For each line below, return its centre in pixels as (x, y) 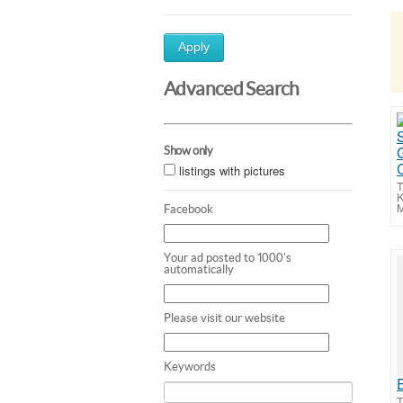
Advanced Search (232, 89)
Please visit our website (224, 318)
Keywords (190, 366)
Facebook (188, 209)
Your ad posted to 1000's (228, 257)
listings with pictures (232, 170)
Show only (188, 150)
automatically (199, 269)
